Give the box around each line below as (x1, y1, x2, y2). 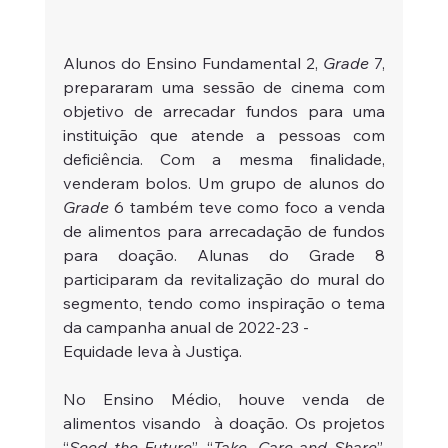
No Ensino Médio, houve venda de (62, 388, 386, 409)
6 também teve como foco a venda (108, 196, 386, 217)
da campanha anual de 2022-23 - (62, 316, 309, 337)
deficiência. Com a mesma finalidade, (62, 148, 386, 169)
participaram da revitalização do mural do (62, 268, 386, 289)
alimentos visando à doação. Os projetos (62, 412, 386, 433)
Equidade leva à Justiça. (62, 340, 246, 361)
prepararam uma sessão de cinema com (62, 76, 386, 97)
